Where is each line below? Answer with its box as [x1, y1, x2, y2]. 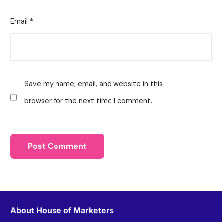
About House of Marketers [10, 205, 114, 216]
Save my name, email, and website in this [24, 79, 163, 89]
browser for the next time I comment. [24, 96, 153, 106]
